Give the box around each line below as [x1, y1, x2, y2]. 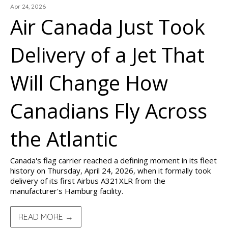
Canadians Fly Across [10, 97, 207, 125]
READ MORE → [18, 212, 73, 222]
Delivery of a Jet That [10, 41, 205, 69]
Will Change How [10, 69, 168, 97]
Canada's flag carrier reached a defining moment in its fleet [10, 155, 217, 165]
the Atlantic [10, 125, 118, 153]
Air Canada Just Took [10, 13, 205, 41]
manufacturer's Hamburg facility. [10, 186, 123, 196]
